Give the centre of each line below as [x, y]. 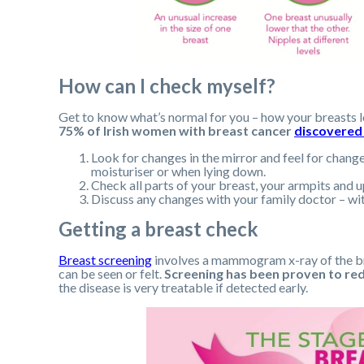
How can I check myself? [167, 85]
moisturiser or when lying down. [178, 171]
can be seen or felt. [111, 273]
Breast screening [105, 259]
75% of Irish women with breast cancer [176, 130]
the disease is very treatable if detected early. [183, 287]
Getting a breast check [158, 228]
